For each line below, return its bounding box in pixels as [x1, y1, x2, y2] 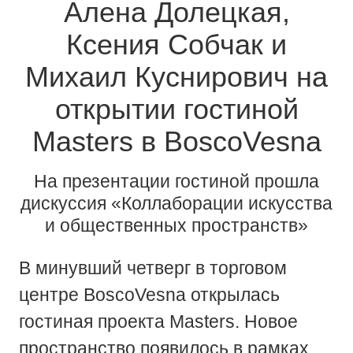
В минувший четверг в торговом [18, 257, 287, 278]
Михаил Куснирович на [25, 61, 328, 93]
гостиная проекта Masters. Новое [18, 310, 298, 332]
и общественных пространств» [45, 214, 308, 236]
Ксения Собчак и [66, 28, 287, 61]
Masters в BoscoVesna [32, 125, 321, 158]
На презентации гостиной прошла [34, 170, 319, 191]
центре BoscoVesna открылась [18, 284, 280, 305]
